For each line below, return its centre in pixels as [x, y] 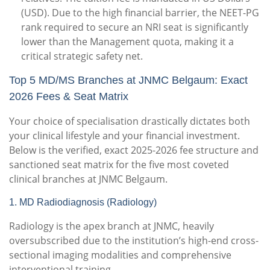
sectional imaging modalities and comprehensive [120, 255]
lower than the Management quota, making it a [127, 42]
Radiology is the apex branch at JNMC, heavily [111, 226]
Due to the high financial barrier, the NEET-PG [154, 13]
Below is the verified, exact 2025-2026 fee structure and [134, 150]
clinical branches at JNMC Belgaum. [88, 179]
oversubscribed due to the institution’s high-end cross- [134, 241]
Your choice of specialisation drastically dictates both [130, 121]
